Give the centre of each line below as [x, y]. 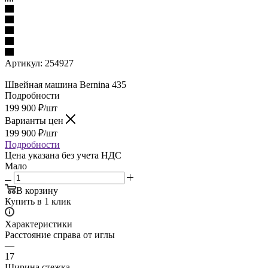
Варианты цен [35, 120]
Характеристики [39, 224]
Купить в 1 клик [38, 201]
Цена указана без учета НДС [63, 155]
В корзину [37, 190]
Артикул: [24, 63]
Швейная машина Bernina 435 [66, 84]
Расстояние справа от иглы [60, 234]
